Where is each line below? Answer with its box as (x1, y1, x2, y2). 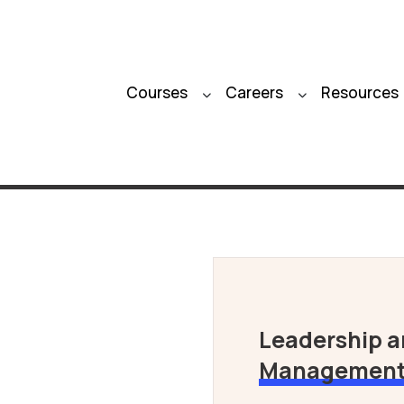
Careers (225, 82, 283, 103)
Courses (126, 82, 188, 103)
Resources (321, 82, 399, 103)
